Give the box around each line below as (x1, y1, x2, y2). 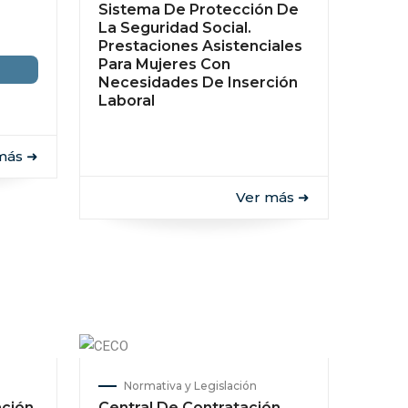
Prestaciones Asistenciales (97, 37, 302, 55)
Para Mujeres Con (97, 56, 230, 73)
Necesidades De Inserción (97, 74, 298, 91)
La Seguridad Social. (97, 19, 251, 36)
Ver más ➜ (236, 189, 310, 206)
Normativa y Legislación (123, 379, 257, 393)
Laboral (97, 92, 155, 109)
